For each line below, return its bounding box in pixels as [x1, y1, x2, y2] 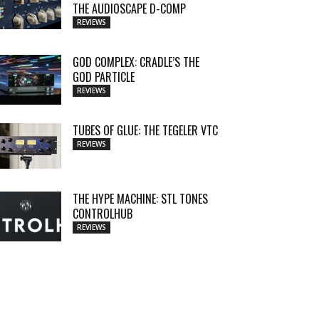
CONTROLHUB [73, 205, 132, 222]
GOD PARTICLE [73, 68, 135, 85]
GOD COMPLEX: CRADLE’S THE [73, 53, 199, 70]
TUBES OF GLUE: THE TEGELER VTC [73, 122, 218, 139]
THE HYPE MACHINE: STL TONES [73, 190, 208, 207]
